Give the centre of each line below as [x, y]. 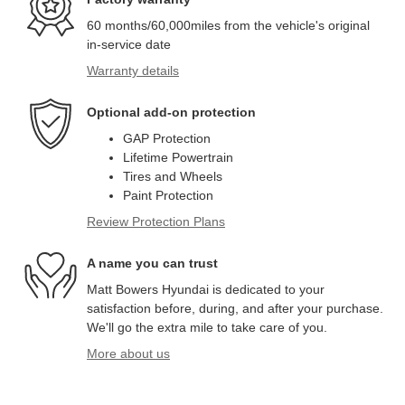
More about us [128, 354]
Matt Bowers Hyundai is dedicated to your [206, 290]
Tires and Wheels [173, 177]
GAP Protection [167, 139]
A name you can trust [152, 263]
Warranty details [133, 71]
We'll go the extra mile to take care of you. [207, 328]
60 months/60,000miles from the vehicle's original [228, 26]
